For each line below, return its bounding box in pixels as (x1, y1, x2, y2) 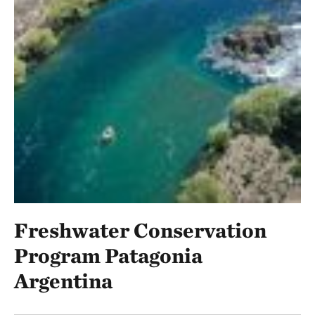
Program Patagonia (14, 242, 202, 268)
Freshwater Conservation (14, 217, 266, 243)
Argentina (14, 267, 112, 293)
